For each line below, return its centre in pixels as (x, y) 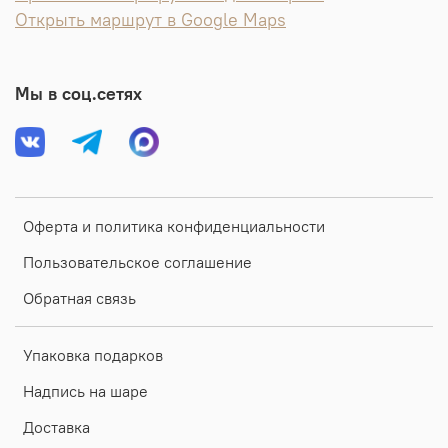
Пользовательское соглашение (137, 262)
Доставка (56, 427)
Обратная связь (79, 298)
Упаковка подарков (93, 355)
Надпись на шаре (85, 391)
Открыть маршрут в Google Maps (150, 20)
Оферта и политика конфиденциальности (174, 226)
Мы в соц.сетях (78, 94)
